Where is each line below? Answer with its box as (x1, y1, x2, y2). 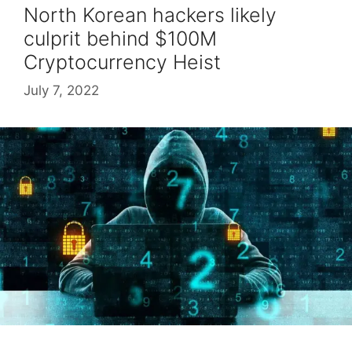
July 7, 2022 (24, 82, 99, 98)
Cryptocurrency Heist (24, 50, 221, 75)
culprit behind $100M (24, 27, 217, 51)
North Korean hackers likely (24, 3, 277, 27)
